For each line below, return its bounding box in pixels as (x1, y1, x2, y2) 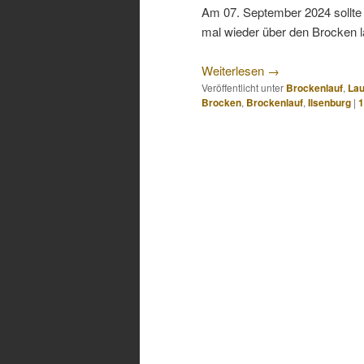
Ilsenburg (308, 95, 351, 110)
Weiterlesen (201, 62, 267, 80)
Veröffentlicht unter (201, 80, 284, 95)
